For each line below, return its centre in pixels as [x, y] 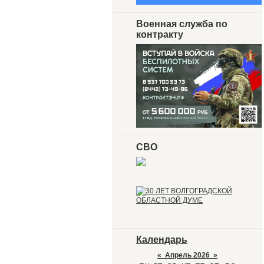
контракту [160, 34]
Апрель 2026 [187, 255]
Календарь [162, 240]
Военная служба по [182, 24]
